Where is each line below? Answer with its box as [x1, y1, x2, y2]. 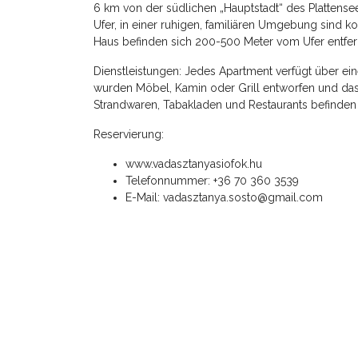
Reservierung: [93, 128, 164, 141]
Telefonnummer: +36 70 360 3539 [125, 174, 299, 188]
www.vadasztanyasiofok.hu [125, 157, 262, 171]
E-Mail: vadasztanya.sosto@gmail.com [125, 191, 323, 205]
